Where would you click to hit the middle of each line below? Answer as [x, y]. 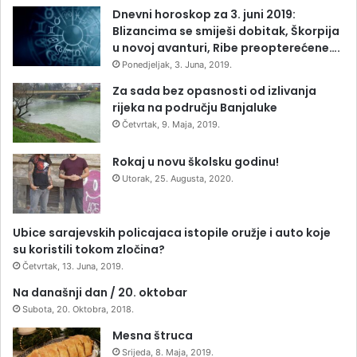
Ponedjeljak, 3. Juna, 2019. [177, 64]
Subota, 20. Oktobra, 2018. [78, 309]
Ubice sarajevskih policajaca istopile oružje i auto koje [172, 232]
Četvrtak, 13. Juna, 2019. [73, 266]
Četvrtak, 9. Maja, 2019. [171, 124]
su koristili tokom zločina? [89, 249]
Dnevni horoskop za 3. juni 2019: [204, 14]
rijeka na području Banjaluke [195, 107]
